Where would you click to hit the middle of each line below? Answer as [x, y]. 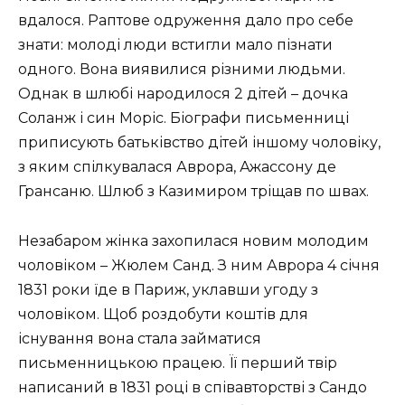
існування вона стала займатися [140, 338]
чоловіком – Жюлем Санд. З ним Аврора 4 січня [199, 265]
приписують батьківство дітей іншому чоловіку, [199, 143]
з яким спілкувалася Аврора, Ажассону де [177, 167]
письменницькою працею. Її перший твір [178, 363]
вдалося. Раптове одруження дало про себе [186, 21]
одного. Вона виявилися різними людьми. [182, 70]
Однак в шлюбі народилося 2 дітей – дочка [183, 94]
